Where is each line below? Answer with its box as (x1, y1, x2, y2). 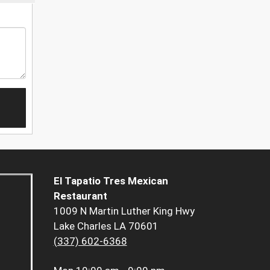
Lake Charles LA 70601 (53, 220, 159, 233)
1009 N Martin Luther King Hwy (53, 205, 195, 218)
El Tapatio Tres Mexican (53, 175, 168, 187)
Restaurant (53, 190, 107, 202)
